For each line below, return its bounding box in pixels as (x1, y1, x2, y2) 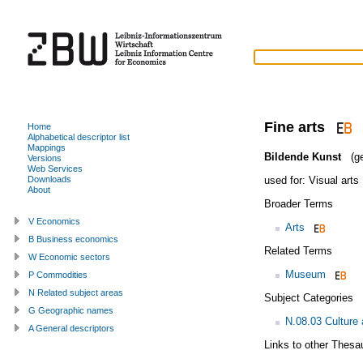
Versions (28, 152, 62, 163)
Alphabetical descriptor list (28, 131, 130, 142)
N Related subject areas (28, 287, 123, 297)
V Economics (28, 216, 80, 226)
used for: (263, 173, 309, 186)
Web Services (28, 163, 83, 173)
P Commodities (28, 269, 88, 280)
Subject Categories (263, 291, 353, 304)
